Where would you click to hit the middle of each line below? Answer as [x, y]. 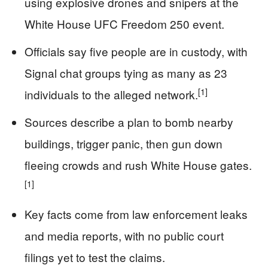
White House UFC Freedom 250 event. [124, 24]
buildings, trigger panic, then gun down [124, 143]
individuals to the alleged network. [111, 94]
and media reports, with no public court [124, 235]
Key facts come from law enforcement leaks [136, 214]
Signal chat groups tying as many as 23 [126, 73]
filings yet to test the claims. [95, 257]
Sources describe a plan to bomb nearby [129, 122]
